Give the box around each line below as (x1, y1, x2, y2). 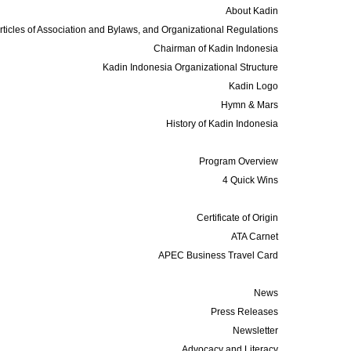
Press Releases (211, 306, 279, 317)
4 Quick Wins (223, 175, 279, 186)
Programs (231, 137, 273, 148)
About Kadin (226, 5, 279, 16)
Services (236, 194, 273, 204)
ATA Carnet (231, 231, 279, 242)
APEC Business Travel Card (158, 250, 279, 261)
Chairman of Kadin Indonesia (154, 43, 279, 54)
